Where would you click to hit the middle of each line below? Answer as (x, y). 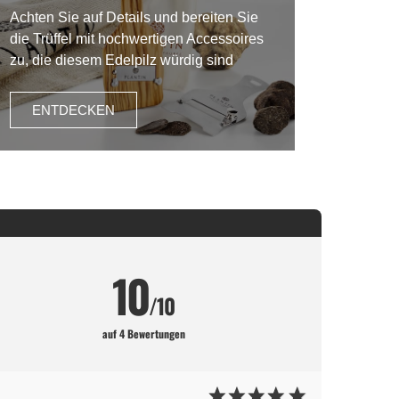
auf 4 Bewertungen (143, 333)
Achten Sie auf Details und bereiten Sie (134, 17)
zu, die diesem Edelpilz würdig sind (121, 60)
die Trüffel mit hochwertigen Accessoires (136, 38)
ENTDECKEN (73, 110)
